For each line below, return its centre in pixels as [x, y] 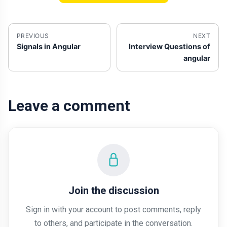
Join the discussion [113, 190]
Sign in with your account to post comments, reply [113, 209]
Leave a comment [69, 105]
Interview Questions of [169, 46]
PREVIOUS [33, 35]
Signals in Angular [49, 46]
